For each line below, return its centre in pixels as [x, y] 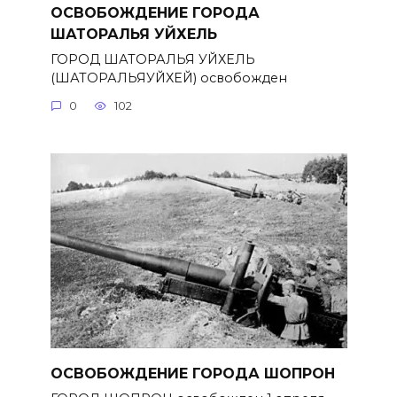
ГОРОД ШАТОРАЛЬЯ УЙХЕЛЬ [152, 59]
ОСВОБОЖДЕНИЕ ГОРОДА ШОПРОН [192, 373]
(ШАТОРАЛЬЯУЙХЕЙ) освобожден [168, 78]
